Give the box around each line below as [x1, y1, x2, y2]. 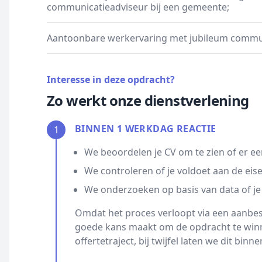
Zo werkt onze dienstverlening [47, 91, 249, 110]
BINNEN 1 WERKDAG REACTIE [75, 122, 216, 135]
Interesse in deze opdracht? [47, 73, 175, 86]
